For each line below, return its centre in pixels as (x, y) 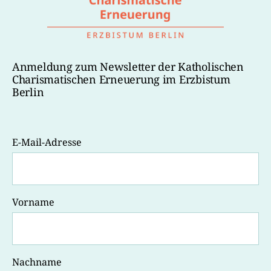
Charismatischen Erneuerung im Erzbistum (121, 79)
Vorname (33, 202)
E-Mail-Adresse (47, 142)
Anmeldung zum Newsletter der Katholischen (128, 66)
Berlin (28, 92)
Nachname (37, 262)
